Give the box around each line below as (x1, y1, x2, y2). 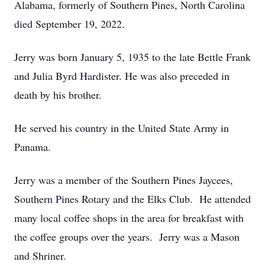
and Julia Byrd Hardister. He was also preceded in (14, 69, 230, 83)
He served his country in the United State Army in (14, 121, 229, 135)
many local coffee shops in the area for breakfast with (14, 211, 244, 225)
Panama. (14, 140, 51, 154)
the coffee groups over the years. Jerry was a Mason (14, 230, 240, 244)
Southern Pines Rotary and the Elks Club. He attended (14, 192, 251, 206)
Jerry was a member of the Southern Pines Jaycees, (14, 173, 233, 187)
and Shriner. (14, 248, 66, 263)
